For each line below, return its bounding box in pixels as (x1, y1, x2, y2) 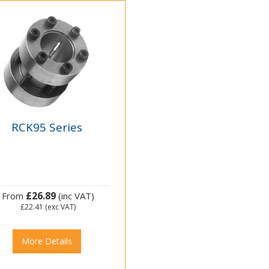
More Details (21, 235, 72, 247)
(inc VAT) (55, 190, 94, 202)
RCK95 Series (11, 119, 82, 135)
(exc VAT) (43, 202, 76, 213)
